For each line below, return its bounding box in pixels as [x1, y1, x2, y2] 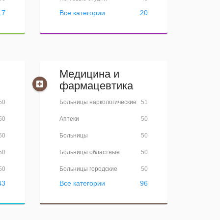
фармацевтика [59, 80, 133, 92]
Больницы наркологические [59, 99, 137, 106]
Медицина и [59, 68, 119, 80]
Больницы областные [59, 149, 120, 156]
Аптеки [59, 115, 79, 122]
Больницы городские [59, 165, 117, 172]
